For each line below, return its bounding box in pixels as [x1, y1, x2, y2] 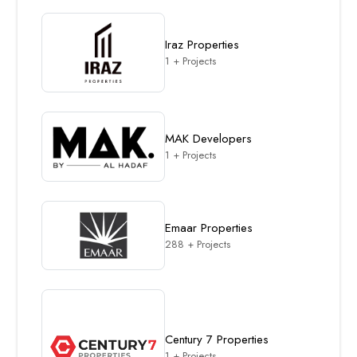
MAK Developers [164, 129, 252, 147]
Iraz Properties [164, 35, 239, 53]
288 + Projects [164, 236, 230, 252]
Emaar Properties [164, 218, 253, 237]
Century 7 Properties [164, 330, 269, 348]
